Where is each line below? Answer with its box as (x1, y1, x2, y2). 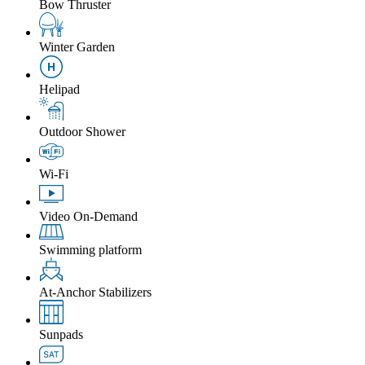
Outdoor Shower (39, 124, 125, 139)
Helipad (39, 81, 80, 96)
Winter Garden (39, 39, 115, 54)
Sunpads (39, 328, 83, 342)
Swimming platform (39, 243, 142, 257)
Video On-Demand (39, 209, 138, 223)
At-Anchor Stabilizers (39, 285, 152, 300)
